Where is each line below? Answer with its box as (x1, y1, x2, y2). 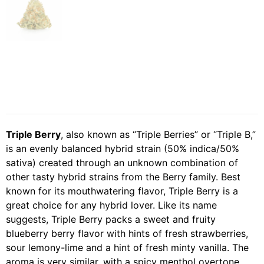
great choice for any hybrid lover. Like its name (6, 199, 217, 212)
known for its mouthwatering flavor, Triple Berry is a (6, 185, 238, 197)
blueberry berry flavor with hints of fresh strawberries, (6, 227, 248, 240)
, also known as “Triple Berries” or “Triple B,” (61, 128, 256, 141)
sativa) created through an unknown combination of (6, 157, 238, 169)
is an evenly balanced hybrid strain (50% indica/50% (6, 143, 239, 155)
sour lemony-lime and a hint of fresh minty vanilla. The (6, 242, 249, 254)
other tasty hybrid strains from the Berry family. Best (6, 171, 240, 183)
